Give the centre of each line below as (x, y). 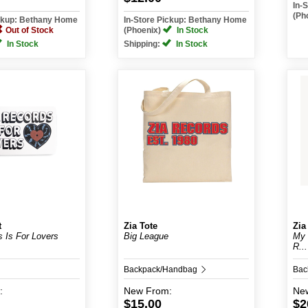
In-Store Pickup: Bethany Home (185, 20)
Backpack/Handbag (162, 269)
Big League (146, 236)
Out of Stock (30, 30)
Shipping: (143, 44)
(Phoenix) (143, 30)
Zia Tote (141, 226)
